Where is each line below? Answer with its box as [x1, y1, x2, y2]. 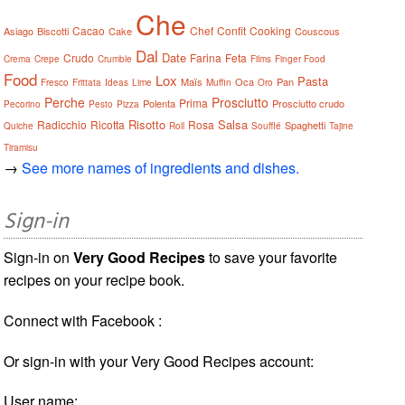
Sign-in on [4, 246, 74, 268]
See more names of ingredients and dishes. [22, 156, 300, 178]
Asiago [4, 23, 34, 38]
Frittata [72, 75, 102, 89]
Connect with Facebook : [4, 309, 163, 331]
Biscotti [37, 23, 70, 38]
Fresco [41, 75, 70, 89]
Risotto [128, 115, 166, 133]
